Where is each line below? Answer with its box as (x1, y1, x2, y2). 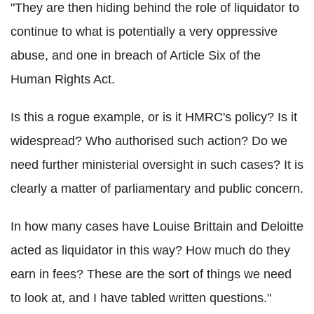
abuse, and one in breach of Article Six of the (11, 48, 261, 63)
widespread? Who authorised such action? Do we (11, 134, 287, 149)
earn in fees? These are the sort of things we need (11, 267, 292, 282)
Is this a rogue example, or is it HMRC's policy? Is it (11, 110, 297, 125)
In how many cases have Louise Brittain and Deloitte (11, 219, 303, 234)
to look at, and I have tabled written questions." (11, 291, 271, 306)
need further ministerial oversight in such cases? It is (11, 158, 303, 172)
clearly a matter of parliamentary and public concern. (11, 182, 303, 196)
